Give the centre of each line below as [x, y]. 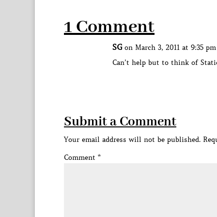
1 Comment [109, 27]
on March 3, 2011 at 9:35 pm [170, 47]
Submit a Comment [120, 122]
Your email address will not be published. [132, 139]
